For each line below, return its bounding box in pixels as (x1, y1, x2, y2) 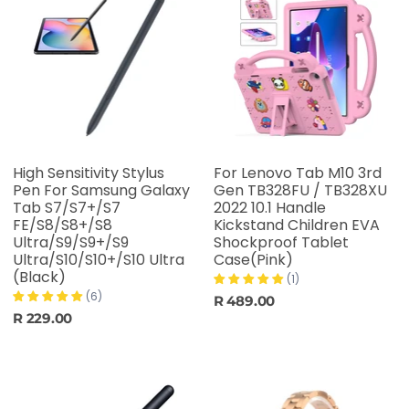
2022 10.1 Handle (213, 197, 326, 219)
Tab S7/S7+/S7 (13, 197, 121, 219)
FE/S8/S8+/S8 (13, 215, 112, 236)
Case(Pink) (213, 249, 293, 271)
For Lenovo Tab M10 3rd (213, 163, 382, 184)
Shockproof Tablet (213, 232, 349, 254)
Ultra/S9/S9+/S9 (13, 232, 129, 254)
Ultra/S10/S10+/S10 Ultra (13, 249, 184, 271)
